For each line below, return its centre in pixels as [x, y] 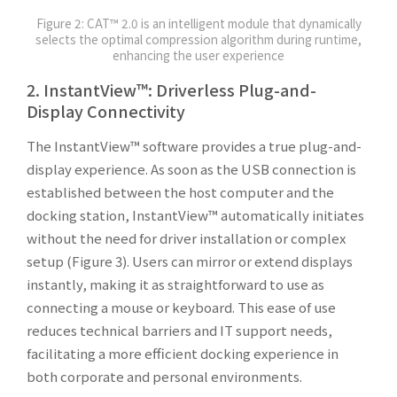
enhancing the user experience [198, 55]
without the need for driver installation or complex [186, 238]
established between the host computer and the [180, 192]
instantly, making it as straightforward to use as [175, 284]
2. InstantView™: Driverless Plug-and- [171, 90]
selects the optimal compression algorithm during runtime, [198, 39]
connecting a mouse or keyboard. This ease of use [181, 307]
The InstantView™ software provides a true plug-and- [194, 146]
